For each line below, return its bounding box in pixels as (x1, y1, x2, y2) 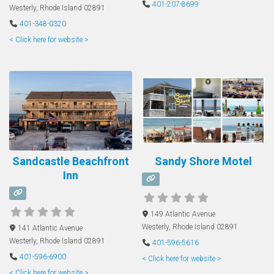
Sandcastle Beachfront (12, 155, 129, 168)
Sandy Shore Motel (155, 155, 253, 168)
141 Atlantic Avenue (17, 223, 83, 232)
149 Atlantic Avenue (150, 209, 215, 218)
